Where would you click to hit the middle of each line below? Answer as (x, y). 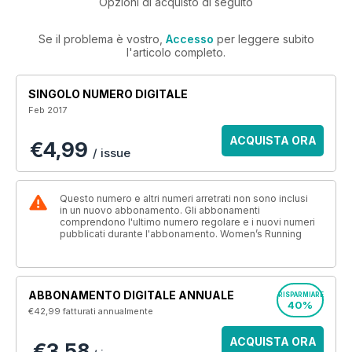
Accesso (189, 39)
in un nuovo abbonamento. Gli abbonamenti (160, 210)
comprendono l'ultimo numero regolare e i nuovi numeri (187, 222)
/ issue (112, 153)
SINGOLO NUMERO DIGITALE (108, 94)
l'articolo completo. (176, 52)
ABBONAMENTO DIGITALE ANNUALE (131, 295)
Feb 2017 (48, 110)
